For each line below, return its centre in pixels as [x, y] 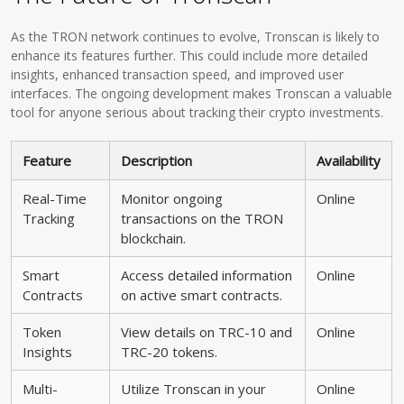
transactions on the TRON [202, 218]
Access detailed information [207, 275]
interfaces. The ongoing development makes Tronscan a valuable [202, 93]
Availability [349, 161]
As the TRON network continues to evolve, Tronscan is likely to [196, 37]
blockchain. [154, 238]
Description [157, 161]
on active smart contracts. [202, 295]
